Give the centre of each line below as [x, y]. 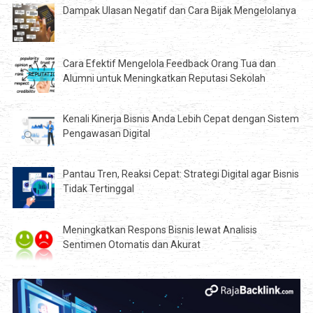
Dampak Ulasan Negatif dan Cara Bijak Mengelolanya [179, 11]
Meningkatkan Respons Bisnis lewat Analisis [160, 230]
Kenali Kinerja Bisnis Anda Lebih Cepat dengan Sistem [181, 118]
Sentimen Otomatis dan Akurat [131, 245]
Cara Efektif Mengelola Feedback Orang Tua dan [169, 63]
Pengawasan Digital [106, 133]
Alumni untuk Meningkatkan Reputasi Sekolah [164, 78]
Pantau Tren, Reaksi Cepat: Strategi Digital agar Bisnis [181, 174]
